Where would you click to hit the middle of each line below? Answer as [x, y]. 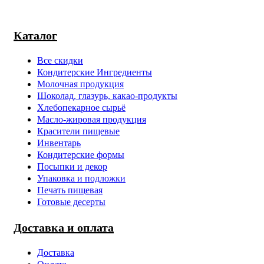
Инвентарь [59, 143]
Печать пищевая [70, 190]
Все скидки [60, 61]
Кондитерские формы [81, 155]
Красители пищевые [78, 131]
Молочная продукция [80, 84]
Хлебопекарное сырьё [81, 108]
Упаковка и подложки [81, 179]
